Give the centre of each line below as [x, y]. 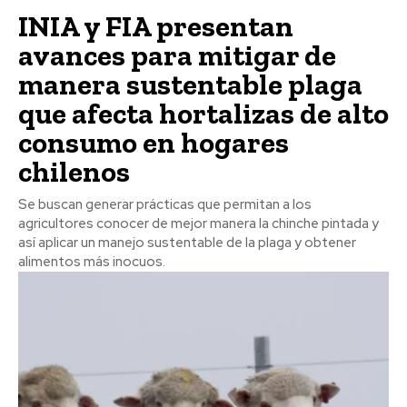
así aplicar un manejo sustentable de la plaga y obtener [187, 243]
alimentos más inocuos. [92, 262]
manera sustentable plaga [190, 85]
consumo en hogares [154, 143]
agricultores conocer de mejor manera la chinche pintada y [199, 224]
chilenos [74, 172]
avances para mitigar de [177, 56]
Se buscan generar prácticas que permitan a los [165, 205]
